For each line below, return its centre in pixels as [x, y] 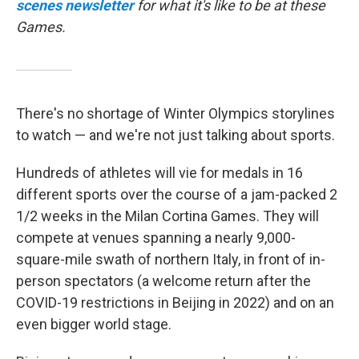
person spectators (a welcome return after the [163, 281]
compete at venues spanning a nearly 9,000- [156, 238]
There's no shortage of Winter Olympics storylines [175, 113]
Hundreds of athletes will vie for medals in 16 [159, 173]
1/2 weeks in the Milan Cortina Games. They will [167, 216]
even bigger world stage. [94, 324]
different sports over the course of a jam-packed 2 [177, 194]
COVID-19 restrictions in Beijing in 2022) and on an [175, 303]
